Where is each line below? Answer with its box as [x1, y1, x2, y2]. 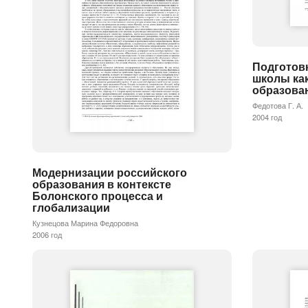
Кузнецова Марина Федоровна [32, 217, 138, 229]
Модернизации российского [32, 164, 187, 181]
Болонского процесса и [32, 188, 163, 204]
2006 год [32, 229, 62, 241]
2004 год [252, 111, 282, 123]
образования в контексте [32, 176, 171, 192]
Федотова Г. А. [252, 100, 303, 111]
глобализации [32, 199, 110, 216]
